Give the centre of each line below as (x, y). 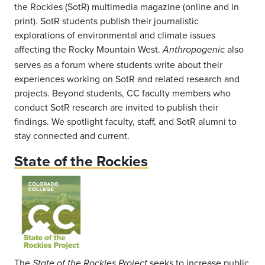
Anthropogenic (194, 50)
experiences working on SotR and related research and (127, 78)
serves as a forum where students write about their (118, 64)
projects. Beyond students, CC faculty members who (122, 93)
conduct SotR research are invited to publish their (116, 107)
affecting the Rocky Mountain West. (88, 49)
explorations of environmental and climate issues (115, 35)
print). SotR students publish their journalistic (106, 20)
